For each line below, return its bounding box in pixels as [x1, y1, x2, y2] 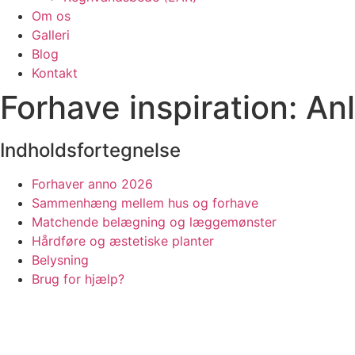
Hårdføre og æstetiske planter [32, 233, 214, 249]
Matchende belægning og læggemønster [32, 214, 277, 230]
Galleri [32, 27, 70, 43]
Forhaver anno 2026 [32, 176, 153, 192]
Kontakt [32, 65, 78, 81]
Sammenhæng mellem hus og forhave [32, 195, 258, 211]
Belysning [32, 252, 89, 268]
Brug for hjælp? [32, 271, 124, 287]
